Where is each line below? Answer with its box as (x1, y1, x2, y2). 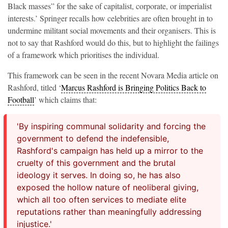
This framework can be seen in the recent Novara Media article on (8, 70, 218, 80)
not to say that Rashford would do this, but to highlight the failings (8, 37, 219, 48)
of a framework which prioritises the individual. (8, 49, 159, 60)
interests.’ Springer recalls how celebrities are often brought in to (8, 13, 213, 23)
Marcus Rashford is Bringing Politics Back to (61, 82, 206, 93)
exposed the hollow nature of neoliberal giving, (17, 182, 198, 192)
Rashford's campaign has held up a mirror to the (17, 146, 203, 156)
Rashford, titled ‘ (8, 82, 61, 93)
